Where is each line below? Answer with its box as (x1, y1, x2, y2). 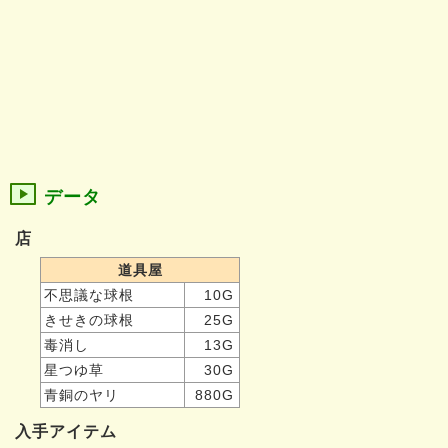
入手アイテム (15, 423, 117, 441)
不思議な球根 (44, 287, 134, 304)
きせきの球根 (44, 312, 134, 329)
